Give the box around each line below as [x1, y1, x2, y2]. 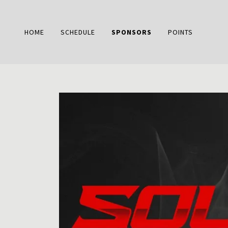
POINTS [167, 27, 193, 37]
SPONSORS [111, 27, 152, 37]
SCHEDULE [60, 27, 95, 37]
